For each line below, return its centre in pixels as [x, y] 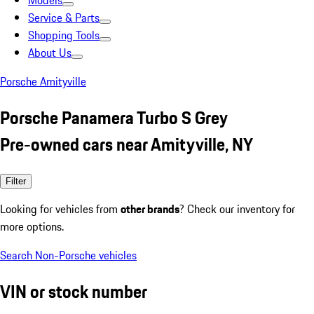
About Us [50, 53]
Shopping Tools [64, 35]
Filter [16, 181]
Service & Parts [64, 18]
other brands [150, 209]
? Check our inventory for [237, 209]
